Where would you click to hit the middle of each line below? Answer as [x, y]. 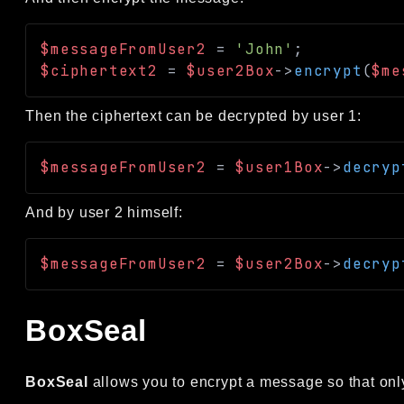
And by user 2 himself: [104, 212]
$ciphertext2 [99, 70]
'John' [265, 49]
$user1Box [280, 167]
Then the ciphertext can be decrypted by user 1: [193, 115]
